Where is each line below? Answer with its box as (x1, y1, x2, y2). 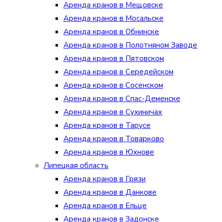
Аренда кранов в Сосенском (63, 80, 163, 90)
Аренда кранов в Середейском (63, 67, 173, 77)
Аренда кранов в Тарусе (63, 120, 151, 130)
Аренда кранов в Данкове (63, 187, 157, 197)
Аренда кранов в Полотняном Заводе (63, 40, 197, 50)
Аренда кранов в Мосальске (63, 13, 164, 23)
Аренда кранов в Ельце (63, 201, 147, 211)
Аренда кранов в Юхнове (63, 147, 154, 157)
